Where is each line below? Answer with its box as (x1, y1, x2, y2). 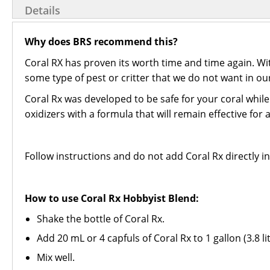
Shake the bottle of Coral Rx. (37, 212, 165, 225)
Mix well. (37, 251, 75, 264)
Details (25, 3, 60, 17)
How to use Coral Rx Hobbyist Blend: (25, 192, 199, 205)
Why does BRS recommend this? (25, 35, 178, 48)
